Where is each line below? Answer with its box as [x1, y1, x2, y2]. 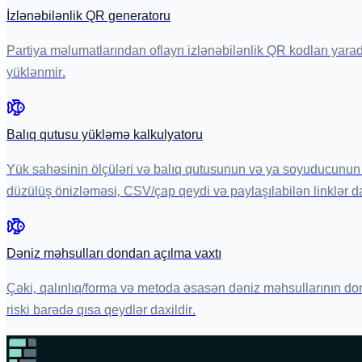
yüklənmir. [6, 62, 65, 85]
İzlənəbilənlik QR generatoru [6, 6, 170, 28]
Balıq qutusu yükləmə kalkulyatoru [6, 124, 203, 147]
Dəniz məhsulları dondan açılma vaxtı [6, 243, 221, 266]
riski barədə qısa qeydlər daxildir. [6, 300, 196, 322]
